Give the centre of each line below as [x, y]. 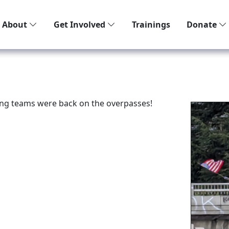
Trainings [151, 25]
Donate [203, 25]
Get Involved [81, 25]
